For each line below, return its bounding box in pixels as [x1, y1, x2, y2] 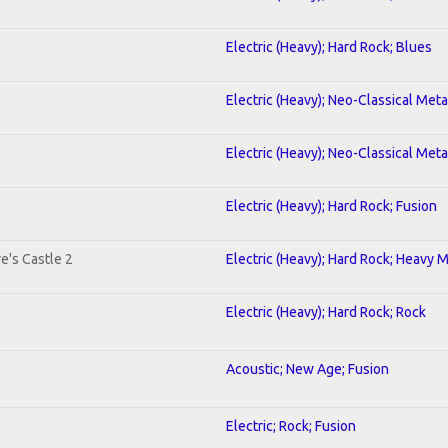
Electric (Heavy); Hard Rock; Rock [226, 303, 426, 320]
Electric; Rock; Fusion [226, 417, 356, 434]
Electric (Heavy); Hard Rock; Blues [226, 38, 432, 55]
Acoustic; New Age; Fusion [226, 360, 389, 377]
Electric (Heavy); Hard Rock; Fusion [226, 197, 437, 214]
